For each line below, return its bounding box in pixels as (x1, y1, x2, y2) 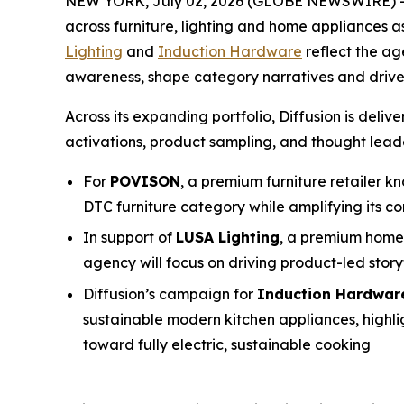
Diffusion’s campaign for (83, 285, 257, 304)
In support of (83, 228, 176, 247)
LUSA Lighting (176, 228, 280, 247)
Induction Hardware (158, 41, 302, 60)
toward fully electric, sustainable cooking (83, 335, 371, 354)
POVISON (110, 171, 180, 190)
